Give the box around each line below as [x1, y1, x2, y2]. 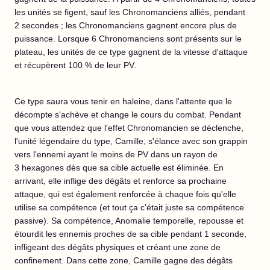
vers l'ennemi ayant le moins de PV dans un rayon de [14, 149, 218, 159]
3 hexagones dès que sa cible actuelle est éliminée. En [14, 163, 224, 172]
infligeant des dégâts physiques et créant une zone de [14, 242, 221, 252]
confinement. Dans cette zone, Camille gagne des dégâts [14, 256, 233, 265]
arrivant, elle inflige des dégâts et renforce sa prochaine [14, 176, 227, 186]
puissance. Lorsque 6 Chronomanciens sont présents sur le [14, 34, 242, 43]
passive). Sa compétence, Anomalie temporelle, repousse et [14, 216, 243, 225]
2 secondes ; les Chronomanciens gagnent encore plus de [14, 20, 237, 30]
